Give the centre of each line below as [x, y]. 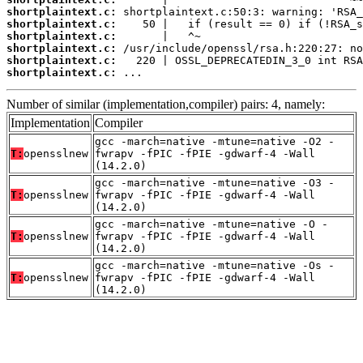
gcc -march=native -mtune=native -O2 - [215, 141]
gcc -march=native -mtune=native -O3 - [215, 182]
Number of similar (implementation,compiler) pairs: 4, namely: [166, 104]
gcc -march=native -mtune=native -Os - [215, 265]
